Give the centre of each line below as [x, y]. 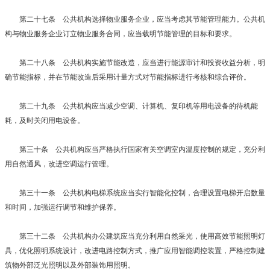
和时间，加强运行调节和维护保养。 [63, 207]
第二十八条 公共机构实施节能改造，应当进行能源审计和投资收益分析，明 [135, 62]
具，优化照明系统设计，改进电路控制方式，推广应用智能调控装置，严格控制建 [135, 250]
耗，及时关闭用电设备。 [45, 120]
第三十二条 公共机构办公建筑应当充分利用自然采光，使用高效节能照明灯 [135, 236]
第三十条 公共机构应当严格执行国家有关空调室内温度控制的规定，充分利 [135, 149]
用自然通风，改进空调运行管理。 [59, 164]
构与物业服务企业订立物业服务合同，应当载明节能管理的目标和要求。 [121, 33]
